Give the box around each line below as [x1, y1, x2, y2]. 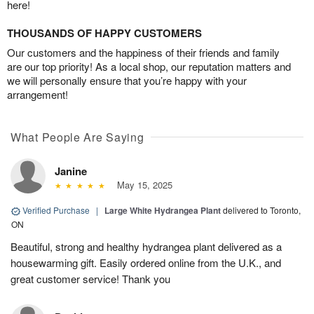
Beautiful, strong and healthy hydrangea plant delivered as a [11, 239, 282, 254]
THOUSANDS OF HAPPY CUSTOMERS [7, 25, 202, 41]
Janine [55, 163, 87, 179]
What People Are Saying [11, 129, 144, 146]
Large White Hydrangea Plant [104, 204, 221, 217]
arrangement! [7, 87, 68, 102]
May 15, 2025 [111, 178, 172, 192]
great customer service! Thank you [11, 271, 170, 287]
